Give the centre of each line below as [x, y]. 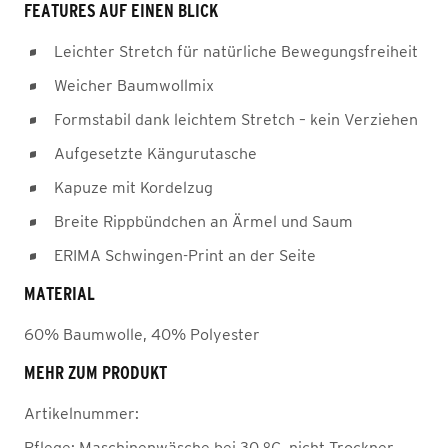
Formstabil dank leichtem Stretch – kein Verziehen [236, 119]
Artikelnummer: [81, 413]
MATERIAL [59, 294]
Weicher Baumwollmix [134, 85]
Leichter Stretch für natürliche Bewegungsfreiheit [236, 51]
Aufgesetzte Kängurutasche [155, 153]
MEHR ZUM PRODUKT [95, 373]
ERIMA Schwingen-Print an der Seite [185, 255]
